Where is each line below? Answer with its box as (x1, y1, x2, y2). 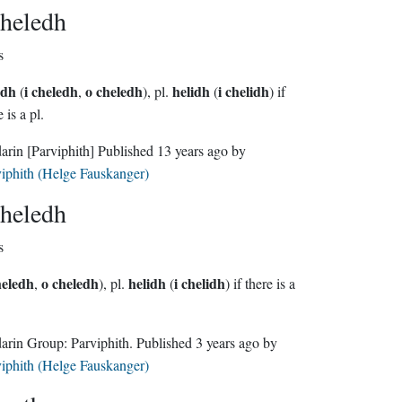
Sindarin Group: (26, 333, 71, 352)
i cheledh (23, 81, 78, 101)
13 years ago (156, 141, 228, 160)
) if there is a (224, 274, 295, 293)
